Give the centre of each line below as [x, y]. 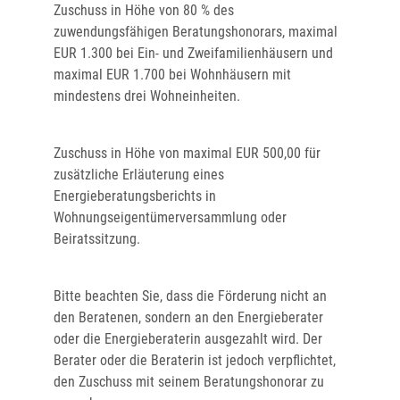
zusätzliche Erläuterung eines [139, 175]
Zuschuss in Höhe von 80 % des [144, 10]
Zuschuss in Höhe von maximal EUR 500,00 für [187, 153]
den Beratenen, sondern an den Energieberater [188, 317]
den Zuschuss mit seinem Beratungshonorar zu [189, 382]
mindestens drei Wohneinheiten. [147, 96]
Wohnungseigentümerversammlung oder [170, 217]
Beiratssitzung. [97, 239]
